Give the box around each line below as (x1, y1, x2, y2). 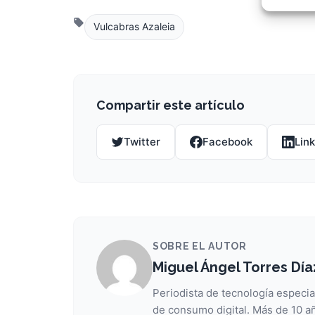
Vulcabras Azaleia (94, 20, 175, 33)
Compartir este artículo (96, 97, 245, 112)
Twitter (124, 134, 160, 148)
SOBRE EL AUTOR (153, 240, 247, 252)
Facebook (202, 134, 252, 148)
